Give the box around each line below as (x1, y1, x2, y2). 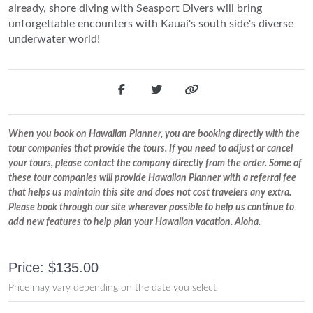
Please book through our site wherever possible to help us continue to (8, 203, 294, 213)
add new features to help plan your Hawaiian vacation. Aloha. (8, 217, 261, 228)
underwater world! (8, 33, 100, 45)
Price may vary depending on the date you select (8, 283, 217, 293)
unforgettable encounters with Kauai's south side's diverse (8, 17, 293, 29)
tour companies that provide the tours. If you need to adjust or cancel (8, 144, 293, 154)
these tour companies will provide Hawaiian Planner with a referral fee (8, 173, 296, 184)
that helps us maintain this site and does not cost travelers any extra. (8, 188, 291, 198)
